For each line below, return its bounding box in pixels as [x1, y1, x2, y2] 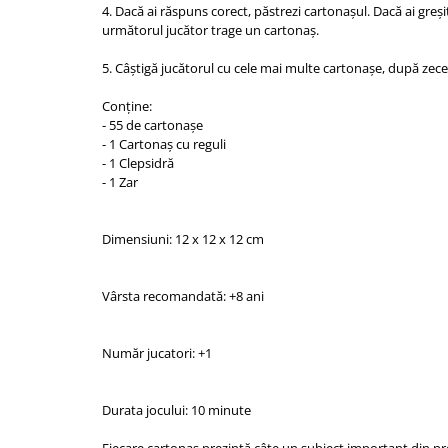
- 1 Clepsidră [102, 154, 174, 172]
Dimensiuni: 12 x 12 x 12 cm [102, 230, 264, 248]
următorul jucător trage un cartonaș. [102, 21, 319, 39]
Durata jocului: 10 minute [102, 401, 251, 419]
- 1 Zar [102, 173, 138, 191]
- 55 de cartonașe [102, 116, 203, 134]
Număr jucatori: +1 [102, 344, 212, 362]
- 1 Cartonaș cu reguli [102, 135, 226, 153]
